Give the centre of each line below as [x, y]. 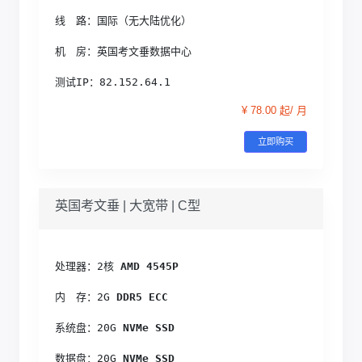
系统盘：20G [86, 327]
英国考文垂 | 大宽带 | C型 [128, 205]
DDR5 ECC [139, 297]
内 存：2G [82, 297]
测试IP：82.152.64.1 [113, 82]
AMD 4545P [146, 266]
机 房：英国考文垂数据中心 [123, 51]
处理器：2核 [84, 266]
